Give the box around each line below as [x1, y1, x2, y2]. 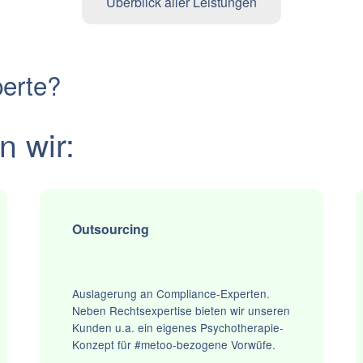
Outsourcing [72, 220, 150, 239]
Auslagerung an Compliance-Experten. [72, 285, 271, 302]
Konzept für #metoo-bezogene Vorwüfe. [72, 336, 276, 353]
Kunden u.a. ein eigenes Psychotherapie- [72, 319, 284, 336]
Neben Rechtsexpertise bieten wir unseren [72, 302, 291, 319]
